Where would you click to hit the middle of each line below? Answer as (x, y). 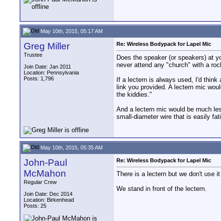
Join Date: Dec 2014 (48, 194)
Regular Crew (40, 182)
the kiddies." (134, 95)
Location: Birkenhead (49, 200)
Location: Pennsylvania (51, 73)
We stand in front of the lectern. (162, 189)
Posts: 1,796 (39, 78)
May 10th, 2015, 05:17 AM (71, 31)
